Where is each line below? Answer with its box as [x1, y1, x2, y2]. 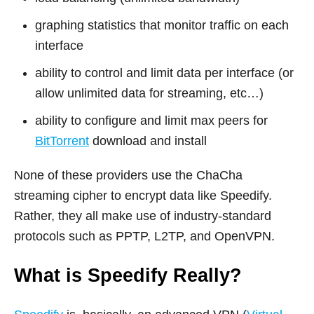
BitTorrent [35, 133, 89, 148]
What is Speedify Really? [14, 264, 242, 286]
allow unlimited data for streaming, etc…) [35, 86, 264, 100]
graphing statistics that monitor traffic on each [35, 18, 289, 32]
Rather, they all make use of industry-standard [14, 208, 271, 223]
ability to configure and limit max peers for [35, 113, 268, 128]
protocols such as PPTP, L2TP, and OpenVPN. [14, 228, 275, 243]
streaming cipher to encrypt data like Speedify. [14, 188, 272, 203]
